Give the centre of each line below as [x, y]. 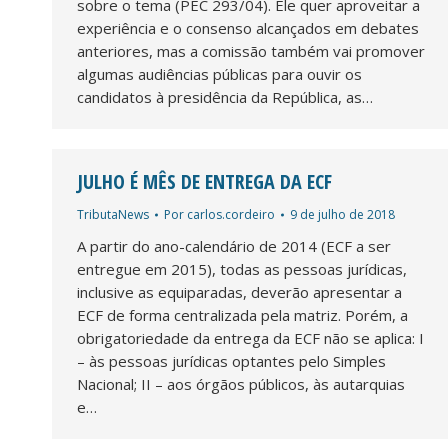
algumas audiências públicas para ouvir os [219, 73]
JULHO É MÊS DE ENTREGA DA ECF [204, 181]
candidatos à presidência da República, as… [225, 96]
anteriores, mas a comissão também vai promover [251, 50]
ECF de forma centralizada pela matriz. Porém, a [242, 314]
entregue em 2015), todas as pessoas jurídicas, [242, 268]
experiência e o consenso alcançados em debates [248, 27]
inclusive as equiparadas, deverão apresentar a [239, 291]
